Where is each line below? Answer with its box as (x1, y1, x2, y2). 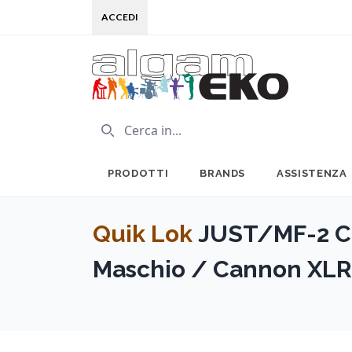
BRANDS (200, 167, 246, 179)
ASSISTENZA (277, 167, 347, 179)
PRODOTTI (108, 167, 169, 179)
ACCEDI (101, 11, 138, 23)
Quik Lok (93, 220, 192, 247)
